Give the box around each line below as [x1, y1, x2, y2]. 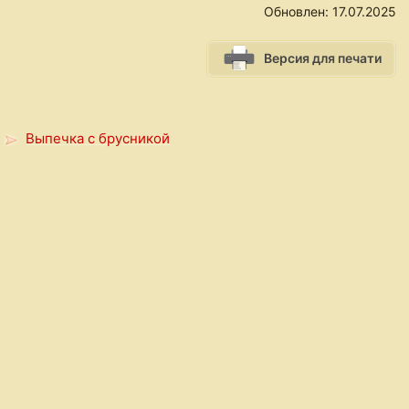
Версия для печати [263, 50, 382, 67]
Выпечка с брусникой [26, 130, 171, 148]
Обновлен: [263, 4, 332, 20]
